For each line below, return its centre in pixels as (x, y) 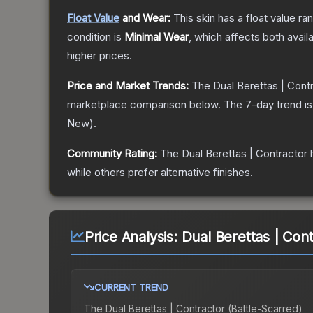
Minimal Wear (156, 37)
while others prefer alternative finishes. (160, 173)
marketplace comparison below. (144, 105)
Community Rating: (112, 154)
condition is (96, 37)
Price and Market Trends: (128, 86)
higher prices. (100, 56)
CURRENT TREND (131, 287)
